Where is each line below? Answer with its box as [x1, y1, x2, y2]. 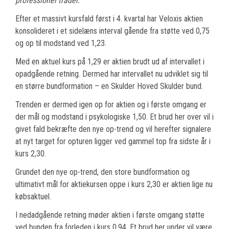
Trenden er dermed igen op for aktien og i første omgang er [15, 100, 207, 110]
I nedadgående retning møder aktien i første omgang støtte [15, 210, 204, 220]
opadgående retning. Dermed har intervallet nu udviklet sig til [15, 69, 208, 79]
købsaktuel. [15, 192, 51, 202]
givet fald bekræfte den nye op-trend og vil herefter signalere [15, 124, 211, 134]
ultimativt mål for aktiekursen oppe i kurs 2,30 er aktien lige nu [15, 179, 213, 190]
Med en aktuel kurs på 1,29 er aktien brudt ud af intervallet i [15, 57, 204, 67]
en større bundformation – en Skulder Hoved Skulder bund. [15, 81, 203, 91]
